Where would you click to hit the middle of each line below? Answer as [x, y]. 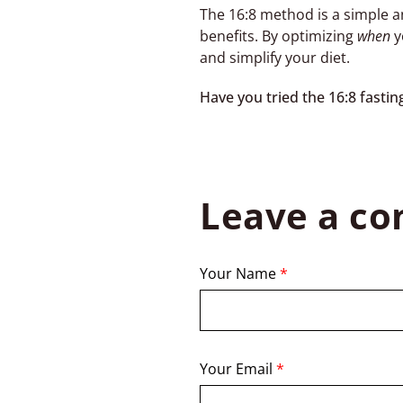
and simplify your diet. [275, 58]
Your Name [240, 273]
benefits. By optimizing [278, 36]
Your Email [238, 369]
